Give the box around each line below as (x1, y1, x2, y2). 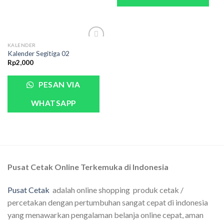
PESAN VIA (36, 80, 80, 89)
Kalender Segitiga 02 (7, 49, 69, 57)
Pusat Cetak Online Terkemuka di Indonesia (7, 162, 168, 172)
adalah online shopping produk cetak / (49, 185, 183, 195)
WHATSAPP (30, 98, 76, 108)
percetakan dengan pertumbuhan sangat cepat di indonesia (7, 197, 208, 207)
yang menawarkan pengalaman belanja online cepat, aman (7, 210, 203, 220)
